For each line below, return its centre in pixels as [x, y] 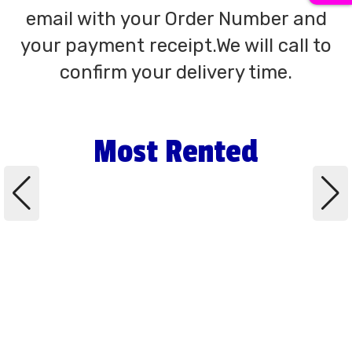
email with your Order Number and [176, 19]
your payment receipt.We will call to [176, 46]
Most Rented [176, 152]
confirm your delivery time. [176, 72]
